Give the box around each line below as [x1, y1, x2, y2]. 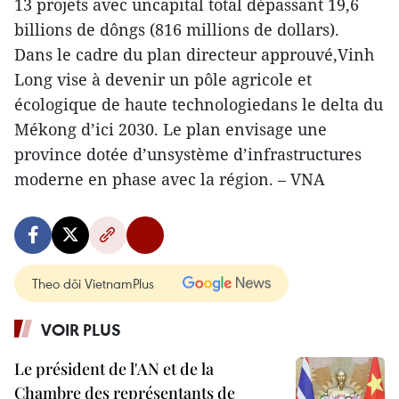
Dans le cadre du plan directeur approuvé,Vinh [14, 44, 374, 65]
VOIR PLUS [41, 319, 121, 340]
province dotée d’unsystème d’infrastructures [14, 143, 362, 165]
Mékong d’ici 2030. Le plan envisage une [14, 118, 327, 140]
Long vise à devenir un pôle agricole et [14, 69, 312, 90]
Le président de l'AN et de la [14, 358, 214, 379]
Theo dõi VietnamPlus [32, 274, 154, 292]
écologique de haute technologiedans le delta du [14, 94, 383, 115]
